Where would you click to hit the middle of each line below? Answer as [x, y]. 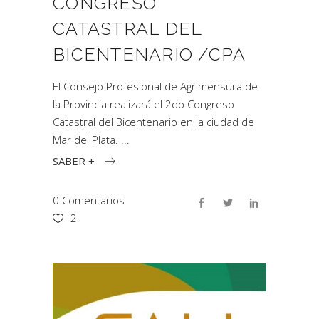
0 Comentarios [89, 200]
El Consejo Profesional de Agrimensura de [155, 86]
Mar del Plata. [87, 140]
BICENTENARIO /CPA [150, 54]
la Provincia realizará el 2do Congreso [143, 104]
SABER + [74, 161]
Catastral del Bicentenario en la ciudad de [153, 122]
